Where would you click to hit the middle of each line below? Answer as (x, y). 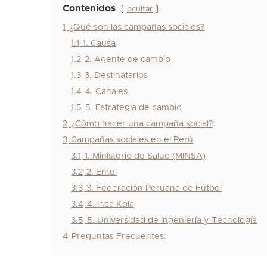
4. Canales (106, 92)
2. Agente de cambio (128, 60)
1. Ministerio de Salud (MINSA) (145, 156)
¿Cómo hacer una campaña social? (142, 124)
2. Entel (102, 173)
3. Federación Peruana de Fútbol (154, 189)
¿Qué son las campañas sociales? (137, 28)
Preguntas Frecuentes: (119, 237)
